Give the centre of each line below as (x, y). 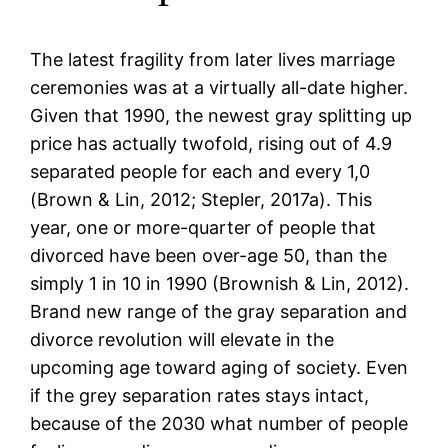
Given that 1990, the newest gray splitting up (221, 115)
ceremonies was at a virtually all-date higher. (219, 87)
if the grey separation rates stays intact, (200, 395)
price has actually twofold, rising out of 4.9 (211, 143)
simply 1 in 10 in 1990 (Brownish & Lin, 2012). (220, 283)
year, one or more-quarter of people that (203, 227)
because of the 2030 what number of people (219, 423)
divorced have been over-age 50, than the (209, 255)
